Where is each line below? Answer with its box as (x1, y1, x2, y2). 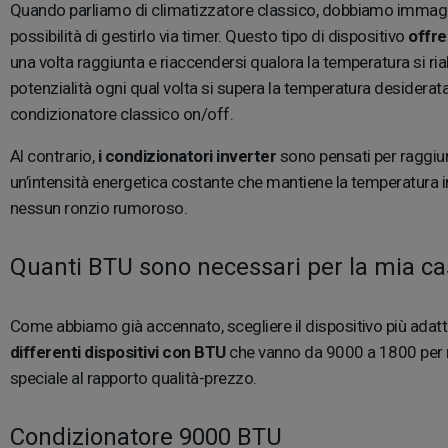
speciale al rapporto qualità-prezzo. (10, 368, 261, 389)
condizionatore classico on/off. (10, 104, 237, 125)
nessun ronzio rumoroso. (10, 198, 191, 219)
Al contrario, (10, 146, 98, 167)
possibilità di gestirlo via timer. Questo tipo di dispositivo (10, 26, 405, 47)
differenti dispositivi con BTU (10, 342, 226, 363)
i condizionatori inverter (97, 146, 277, 167)
